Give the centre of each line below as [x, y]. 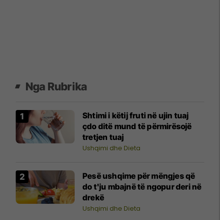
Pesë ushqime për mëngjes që [139, 176]
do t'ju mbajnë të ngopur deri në [142, 187]
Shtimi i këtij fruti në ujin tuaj [136, 116]
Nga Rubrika [56, 87]
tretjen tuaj [103, 137]
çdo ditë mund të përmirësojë [137, 126]
